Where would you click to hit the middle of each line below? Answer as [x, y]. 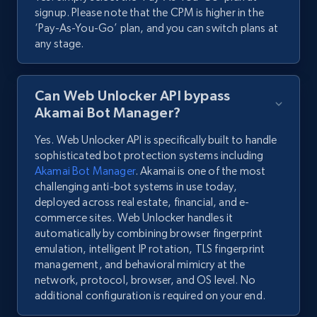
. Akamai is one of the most [200, 171]
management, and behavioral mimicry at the [140, 265]
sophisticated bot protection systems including [149, 156]
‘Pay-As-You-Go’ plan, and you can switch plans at [156, 28]
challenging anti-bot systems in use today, [136, 187]
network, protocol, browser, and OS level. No [145, 280]
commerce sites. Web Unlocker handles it [134, 218]
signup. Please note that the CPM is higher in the [149, 13]
